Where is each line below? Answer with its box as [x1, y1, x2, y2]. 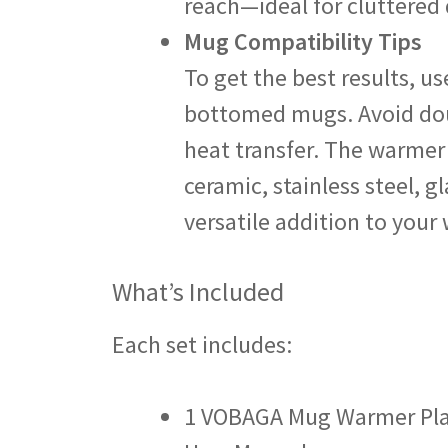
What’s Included [112, 275, 284, 308]
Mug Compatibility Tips [184, 26, 422, 57]
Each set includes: [112, 329, 292, 360]
